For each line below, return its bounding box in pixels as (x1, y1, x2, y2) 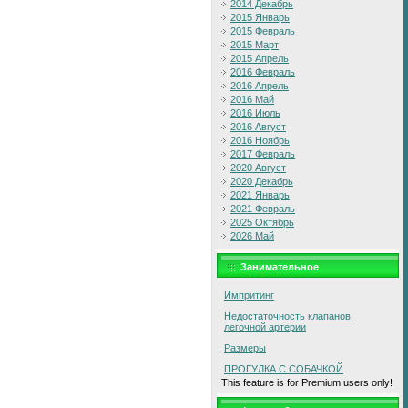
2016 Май (230, 94, 274, 105)
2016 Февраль (230, 66, 295, 77)
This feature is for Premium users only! (221, 377, 393, 388)
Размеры (224, 342, 266, 353)
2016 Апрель (230, 80, 289, 91)
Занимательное (240, 261, 319, 272)
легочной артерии (224, 321, 306, 332)
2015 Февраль (230, 25, 295, 36)
